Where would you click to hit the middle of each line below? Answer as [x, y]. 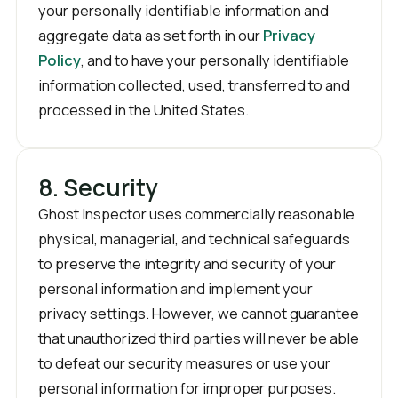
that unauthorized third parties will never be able [199, 338]
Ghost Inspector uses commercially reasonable [196, 214]
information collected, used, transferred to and [194, 85]
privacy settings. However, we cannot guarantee [199, 313]
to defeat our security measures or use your [184, 363]
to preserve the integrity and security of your [187, 263]
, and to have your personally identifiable [215, 60]
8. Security [98, 187]
